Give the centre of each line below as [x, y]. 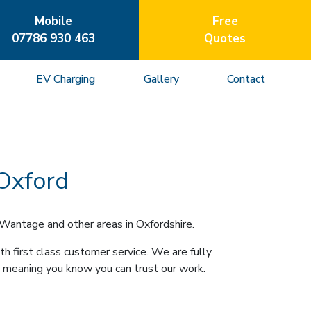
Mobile [53, 21]
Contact [246, 79]
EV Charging [66, 79]
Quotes [225, 39]
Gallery [161, 79]
